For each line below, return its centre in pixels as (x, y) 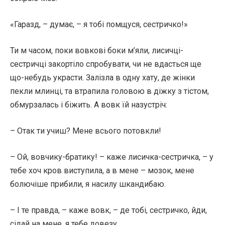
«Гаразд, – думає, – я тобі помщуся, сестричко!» (99, 24)
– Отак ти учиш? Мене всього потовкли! (86, 131)
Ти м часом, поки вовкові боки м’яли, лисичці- (97, 50)
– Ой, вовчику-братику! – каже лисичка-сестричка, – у (112, 157)
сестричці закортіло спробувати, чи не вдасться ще (106, 64)
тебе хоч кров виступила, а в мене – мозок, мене (102, 171)
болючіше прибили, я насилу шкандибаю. (88, 184)
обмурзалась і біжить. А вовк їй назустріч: (89, 105)
